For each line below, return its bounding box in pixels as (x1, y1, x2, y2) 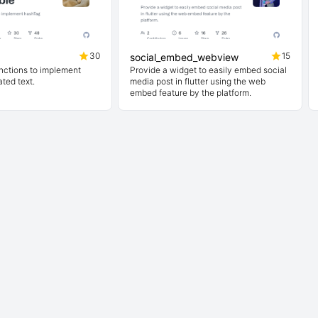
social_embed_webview (130, 51, 238, 63)
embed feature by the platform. (130, 87, 251, 98)
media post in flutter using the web (130, 76, 265, 87)
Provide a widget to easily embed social (130, 65, 287, 75)
